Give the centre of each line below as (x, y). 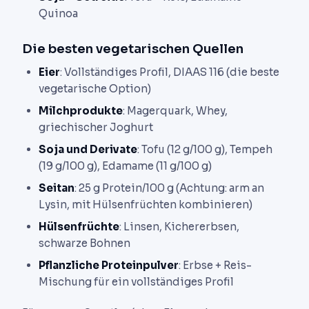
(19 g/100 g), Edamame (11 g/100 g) (125, 166)
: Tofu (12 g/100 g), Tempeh (205, 149)
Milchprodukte (81, 110)
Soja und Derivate (88, 149)
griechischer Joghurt (96, 127)
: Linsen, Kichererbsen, (179, 226)
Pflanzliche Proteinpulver (109, 265)
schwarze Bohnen (84, 243)
